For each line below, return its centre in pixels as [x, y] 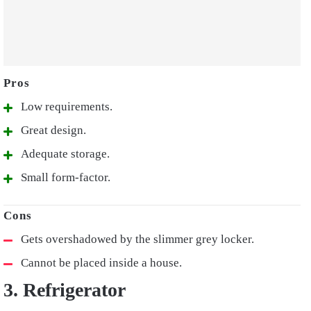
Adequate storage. [65, 153]
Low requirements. [67, 106]
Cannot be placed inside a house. [101, 262]
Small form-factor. [66, 177]
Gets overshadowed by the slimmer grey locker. [137, 239]
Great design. [53, 130]
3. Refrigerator [65, 289]
